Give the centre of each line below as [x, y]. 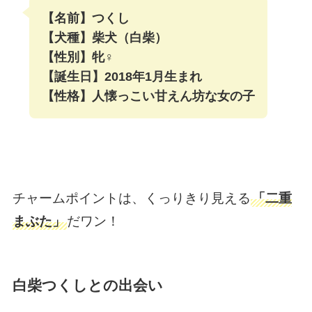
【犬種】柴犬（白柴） [104, 38]
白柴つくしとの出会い [87, 286]
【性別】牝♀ [78, 57]
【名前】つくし [85, 18]
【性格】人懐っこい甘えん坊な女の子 [148, 96]
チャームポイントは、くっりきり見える [131, 198]
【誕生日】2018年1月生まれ [122, 77]
